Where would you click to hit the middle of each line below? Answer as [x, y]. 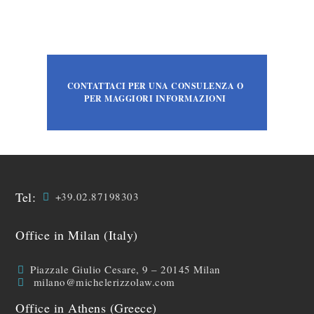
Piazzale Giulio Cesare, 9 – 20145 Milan [125, 269]
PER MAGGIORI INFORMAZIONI [155, 98]
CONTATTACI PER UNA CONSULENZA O [155, 86]
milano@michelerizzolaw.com [104, 282]
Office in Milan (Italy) [77, 235]
